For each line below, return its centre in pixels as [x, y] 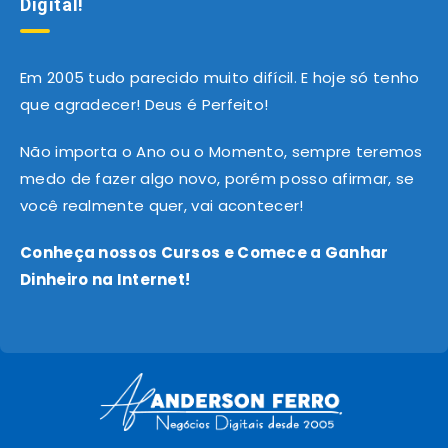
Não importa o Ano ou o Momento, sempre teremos [221, 152]
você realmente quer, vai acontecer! [162, 206]
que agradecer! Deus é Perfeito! [144, 105]
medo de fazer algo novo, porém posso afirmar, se [217, 179]
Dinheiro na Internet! [105, 280]
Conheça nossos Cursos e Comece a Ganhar [204, 253]
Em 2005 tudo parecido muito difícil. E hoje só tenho [220, 78]
